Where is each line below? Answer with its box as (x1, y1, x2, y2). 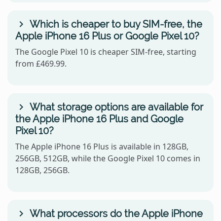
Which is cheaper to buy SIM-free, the (27, 18, 202, 30)
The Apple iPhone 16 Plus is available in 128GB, (15, 141, 188, 152)
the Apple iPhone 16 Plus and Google (15, 112, 184, 125)
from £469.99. (15, 58, 67, 69)
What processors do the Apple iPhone (27, 207, 203, 220)
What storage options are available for (27, 101, 203, 113)
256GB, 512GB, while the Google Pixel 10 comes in (15, 152, 200, 164)
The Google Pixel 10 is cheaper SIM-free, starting (15, 46, 196, 57)
